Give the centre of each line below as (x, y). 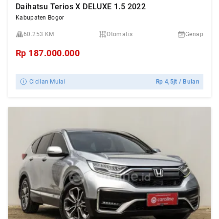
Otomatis (120, 34)
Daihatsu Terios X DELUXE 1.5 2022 (81, 7)
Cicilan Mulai (47, 82)
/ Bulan (188, 82)
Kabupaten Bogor (40, 18)
